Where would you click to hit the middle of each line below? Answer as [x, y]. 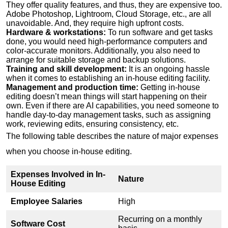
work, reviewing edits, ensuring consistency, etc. [94, 124]
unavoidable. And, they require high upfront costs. [98, 23]
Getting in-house [169, 87]
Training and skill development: [66, 69]
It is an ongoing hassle [168, 69]
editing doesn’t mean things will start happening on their [106, 96]
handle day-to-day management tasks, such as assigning [108, 115]
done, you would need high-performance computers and [107, 41]
